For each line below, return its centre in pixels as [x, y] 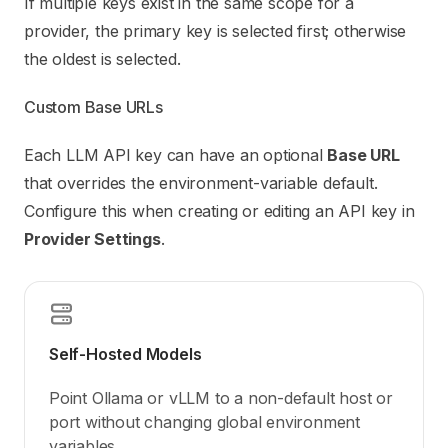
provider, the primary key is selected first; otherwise [215, 31]
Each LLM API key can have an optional [176, 155]
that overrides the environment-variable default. [201, 183]
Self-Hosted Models [125, 354]
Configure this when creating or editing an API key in [219, 211]
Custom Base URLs [93, 107]
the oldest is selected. [102, 59]
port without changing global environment [204, 422]
